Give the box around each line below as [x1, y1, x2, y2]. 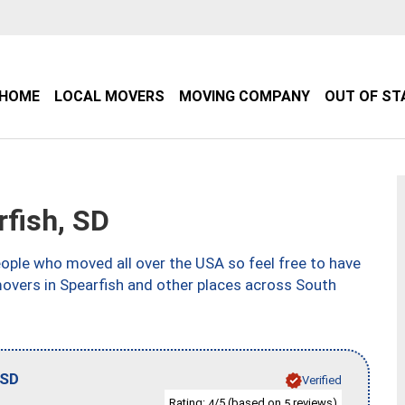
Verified [302, 372, 342, 387]
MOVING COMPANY [179, 88, 310, 105]
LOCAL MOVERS [54, 88, 165, 105]
